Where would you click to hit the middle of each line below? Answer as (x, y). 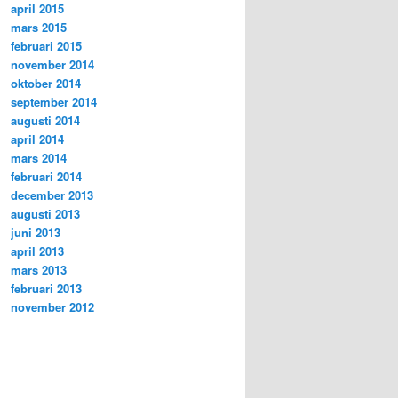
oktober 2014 (46, 83)
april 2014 (37, 139)
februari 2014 (46, 176)
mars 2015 (39, 27)
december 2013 (52, 195)
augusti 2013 (45, 213)
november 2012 (52, 306)
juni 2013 (36, 232)
